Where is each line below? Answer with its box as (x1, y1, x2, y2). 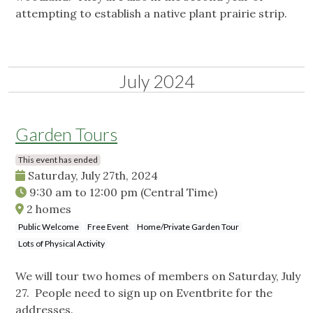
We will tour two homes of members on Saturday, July (15, 269, 300, 284)
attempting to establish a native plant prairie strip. (15, 6, 287, 21)
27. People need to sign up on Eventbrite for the (15, 286, 272, 300)
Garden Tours (15, 124, 117, 145)
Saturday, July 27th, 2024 (25, 168, 158, 183)
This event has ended (18, 154, 98, 166)
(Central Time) (140, 185, 217, 200)
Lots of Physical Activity (18, 238, 105, 249)
